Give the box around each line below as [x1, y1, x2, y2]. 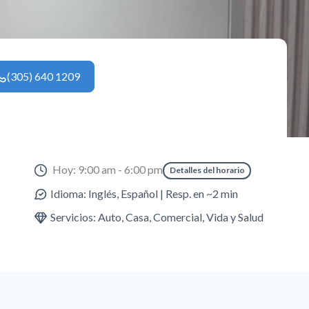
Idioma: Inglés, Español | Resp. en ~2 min [50, 186, 239, 200]
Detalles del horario [169, 165, 245, 176]
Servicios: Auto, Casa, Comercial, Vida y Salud [50, 210, 264, 223]
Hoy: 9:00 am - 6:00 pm [52, 163, 163, 177]
